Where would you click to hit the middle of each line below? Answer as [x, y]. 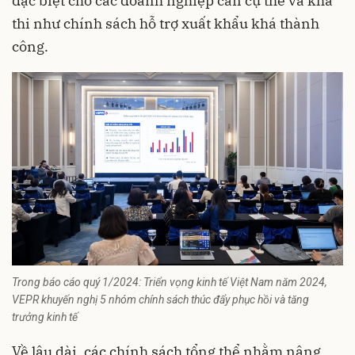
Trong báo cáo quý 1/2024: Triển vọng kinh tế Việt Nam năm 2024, [170, 282]
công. [30, 47]
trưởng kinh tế [45, 317]
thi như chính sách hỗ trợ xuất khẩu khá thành [166, 24]
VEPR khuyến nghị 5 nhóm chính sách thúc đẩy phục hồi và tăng [160, 300]
